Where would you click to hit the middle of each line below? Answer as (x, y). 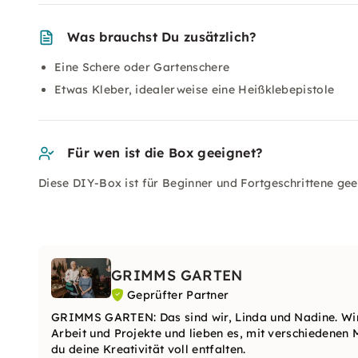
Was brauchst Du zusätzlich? (162, 37)
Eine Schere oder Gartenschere (142, 67)
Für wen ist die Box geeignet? (165, 153)
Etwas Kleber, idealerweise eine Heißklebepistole (195, 89)
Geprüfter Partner (178, 295)
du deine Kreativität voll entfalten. (149, 349)
